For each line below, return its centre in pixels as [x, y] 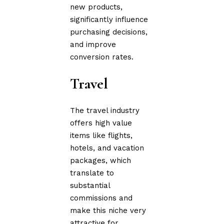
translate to [92, 173]
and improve [93, 44]
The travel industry [105, 110]
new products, [96, 7]
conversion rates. [102, 57]
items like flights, [101, 135]
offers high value [101, 123]
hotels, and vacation [107, 148]
